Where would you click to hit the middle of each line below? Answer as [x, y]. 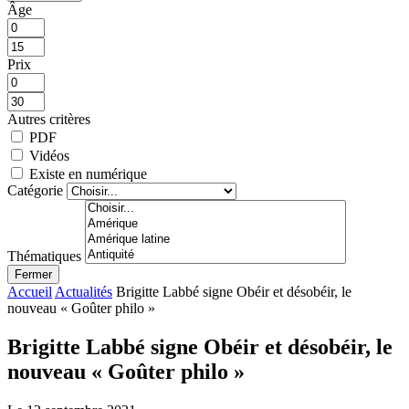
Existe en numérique [88, 173]
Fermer [33, 274]
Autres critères [49, 119]
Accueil [30, 291]
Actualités [84, 291]
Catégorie [35, 190]
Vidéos [49, 155]
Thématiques [44, 256]
